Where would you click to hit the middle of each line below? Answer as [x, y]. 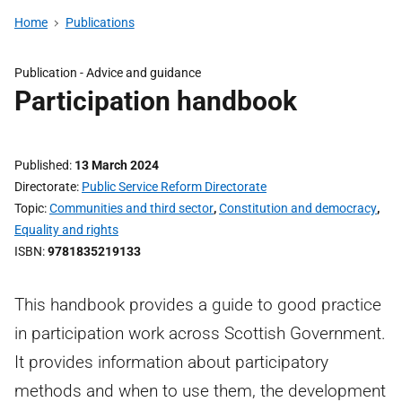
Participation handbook [156, 101]
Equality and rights [66, 230]
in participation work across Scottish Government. [200, 333]
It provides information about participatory [171, 362]
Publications [100, 22]
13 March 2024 [117, 165]
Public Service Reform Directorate [174, 187]
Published [42, 165]
